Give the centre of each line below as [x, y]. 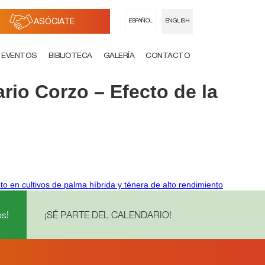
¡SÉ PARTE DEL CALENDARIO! [108, 215]
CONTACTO [168, 56]
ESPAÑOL [140, 21]
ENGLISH [177, 21]
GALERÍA [119, 56]
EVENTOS [19, 56]
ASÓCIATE [54, 22]
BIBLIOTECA [70, 56]
